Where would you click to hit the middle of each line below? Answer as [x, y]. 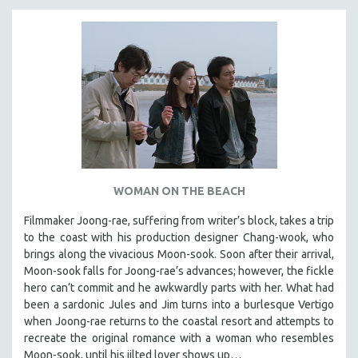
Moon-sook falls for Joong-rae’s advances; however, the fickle [179, 270]
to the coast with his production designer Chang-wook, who [179, 237]
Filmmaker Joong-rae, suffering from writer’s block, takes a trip [179, 220]
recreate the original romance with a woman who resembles [179, 338]
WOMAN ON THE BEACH [179, 191]
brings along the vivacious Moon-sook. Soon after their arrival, [179, 254]
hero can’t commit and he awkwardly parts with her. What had [179, 287]
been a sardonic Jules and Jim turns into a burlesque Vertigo [179, 304]
